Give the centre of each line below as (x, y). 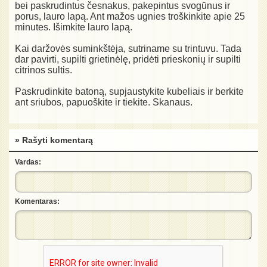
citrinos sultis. (44, 70)
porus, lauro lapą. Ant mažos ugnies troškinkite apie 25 (130, 16)
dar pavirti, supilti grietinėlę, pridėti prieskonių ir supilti (128, 59)
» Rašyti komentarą (54, 140)
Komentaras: (37, 202)
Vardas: (28, 162)
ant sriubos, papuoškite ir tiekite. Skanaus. (104, 102)
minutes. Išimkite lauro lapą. (74, 27)
